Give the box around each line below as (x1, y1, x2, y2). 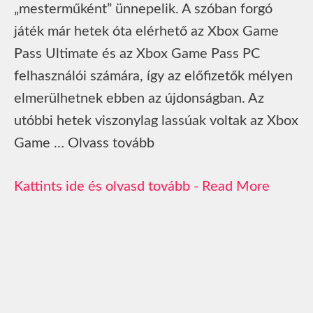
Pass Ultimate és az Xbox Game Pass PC (14, 46, 260, 61)
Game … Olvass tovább (14, 136, 154, 150)
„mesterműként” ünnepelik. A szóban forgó (14, 1, 272, 16)
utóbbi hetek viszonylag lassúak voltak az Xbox (14, 113, 298, 128)
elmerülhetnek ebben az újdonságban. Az (14, 91, 264, 105)
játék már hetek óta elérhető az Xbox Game (14, 24, 279, 38)
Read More (202, 179, 270, 194)
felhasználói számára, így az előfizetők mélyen (14, 68, 293, 83)
